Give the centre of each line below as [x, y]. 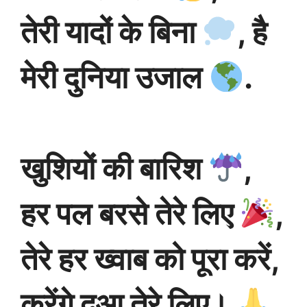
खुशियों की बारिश [114, 168]
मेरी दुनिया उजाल [115, 78]
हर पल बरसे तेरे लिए [130, 213]
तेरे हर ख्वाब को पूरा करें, [150, 259]
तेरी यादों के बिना [111, 33]
